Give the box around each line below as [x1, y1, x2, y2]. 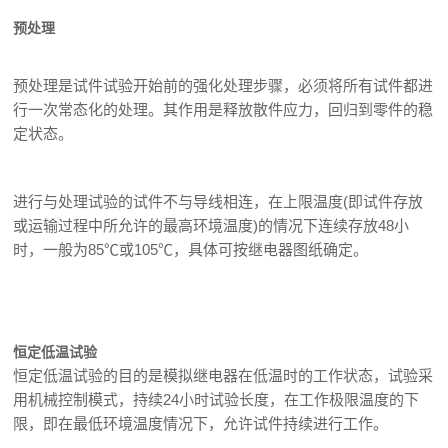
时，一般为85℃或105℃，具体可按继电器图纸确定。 [13, 241, 369, 258]
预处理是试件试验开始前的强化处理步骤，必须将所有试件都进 [13, 77, 434, 94]
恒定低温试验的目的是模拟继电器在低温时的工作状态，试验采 [13, 367, 434, 384]
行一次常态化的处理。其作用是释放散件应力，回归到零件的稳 [13, 101, 434, 118]
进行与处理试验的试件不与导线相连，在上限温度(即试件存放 [13, 193, 424, 210]
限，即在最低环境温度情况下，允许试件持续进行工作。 [13, 415, 389, 432]
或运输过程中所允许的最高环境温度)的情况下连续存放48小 [13, 217, 410, 234]
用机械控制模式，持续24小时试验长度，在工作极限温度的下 [13, 391, 420, 408]
